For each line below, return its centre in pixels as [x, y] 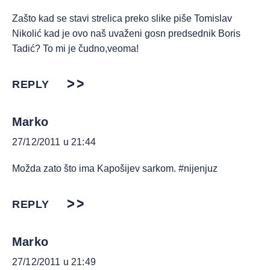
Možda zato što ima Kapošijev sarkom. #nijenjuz [115, 169]
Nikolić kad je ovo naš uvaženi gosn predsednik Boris [126, 34]
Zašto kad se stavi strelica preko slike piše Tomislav [122, 19]
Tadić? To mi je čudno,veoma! [75, 49]
